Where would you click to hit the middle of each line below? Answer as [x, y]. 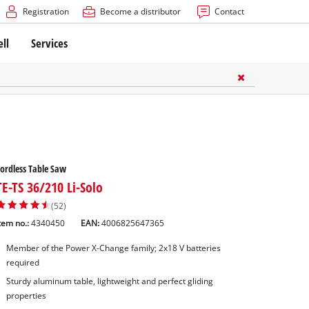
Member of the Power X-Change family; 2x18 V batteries [113, 248]
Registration [46, 11]
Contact [229, 11]
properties [26, 296]
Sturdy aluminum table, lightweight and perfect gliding [109, 281]
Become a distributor [140, 11]
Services [50, 43]
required [22, 262]
